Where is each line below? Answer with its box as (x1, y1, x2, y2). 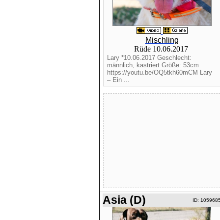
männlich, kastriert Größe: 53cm (107, 61, 199, 69)
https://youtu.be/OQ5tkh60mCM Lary (107, 69, 212, 76)
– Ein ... (107, 76, 130, 83)
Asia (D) (102, 193, 146, 206)
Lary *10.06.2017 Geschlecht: (107, 54, 192, 61)
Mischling (145, 36, 179, 44)
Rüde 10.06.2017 (134, 45, 190, 53)
